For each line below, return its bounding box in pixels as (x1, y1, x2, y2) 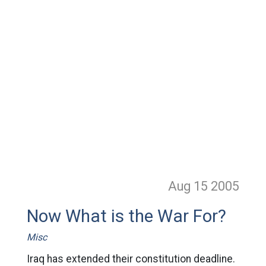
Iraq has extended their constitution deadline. (26, 253, 235, 265)
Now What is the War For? (26, 206, 226, 226)
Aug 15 (168, 179, 211, 194)
